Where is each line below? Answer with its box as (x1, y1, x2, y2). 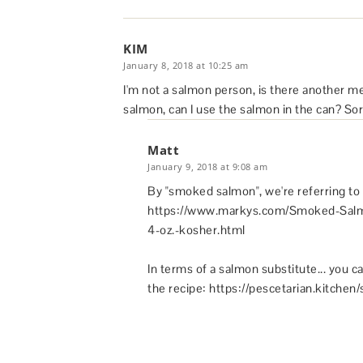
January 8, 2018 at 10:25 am (123, 59, 249, 72)
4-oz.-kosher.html (147, 222, 246, 238)
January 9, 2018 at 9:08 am (147, 160, 267, 173)
